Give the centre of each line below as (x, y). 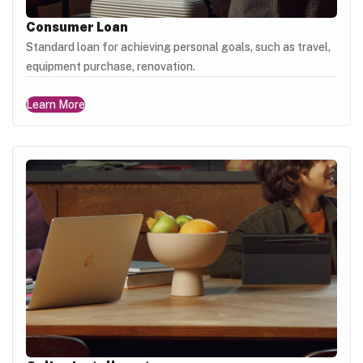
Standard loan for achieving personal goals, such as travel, (178, 47)
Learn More (56, 105)
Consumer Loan (77, 28)
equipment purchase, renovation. (111, 67)
